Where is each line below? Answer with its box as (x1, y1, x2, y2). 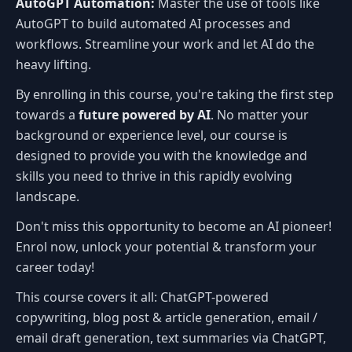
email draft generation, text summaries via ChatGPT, (16, 328, 326, 346)
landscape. (16, 187, 79, 205)
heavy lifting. (16, 55, 91, 73)
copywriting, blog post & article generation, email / (16, 308, 317, 326)
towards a (16, 105, 79, 123)
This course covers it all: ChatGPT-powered (16, 288, 269, 306)
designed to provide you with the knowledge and (16, 146, 307, 164)
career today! (16, 258, 94, 276)
